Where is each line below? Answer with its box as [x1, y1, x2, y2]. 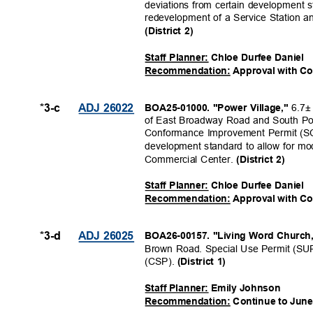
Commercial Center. [145, 153, 237, 165]
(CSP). [145, 256, 177, 268]
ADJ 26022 [78, 101, 141, 115]
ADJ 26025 [78, 230, 141, 242]
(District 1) [177, 256, 233, 268]
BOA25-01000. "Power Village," [145, 101, 291, 113]
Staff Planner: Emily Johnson [145, 282, 286, 293]
